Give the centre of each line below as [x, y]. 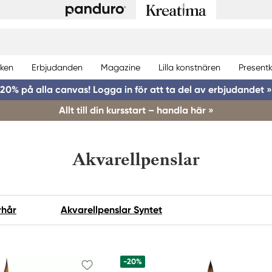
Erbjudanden [57, 67]
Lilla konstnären [189, 67]
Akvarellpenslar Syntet [111, 210]
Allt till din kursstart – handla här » [136, 110]
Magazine [121, 67]
